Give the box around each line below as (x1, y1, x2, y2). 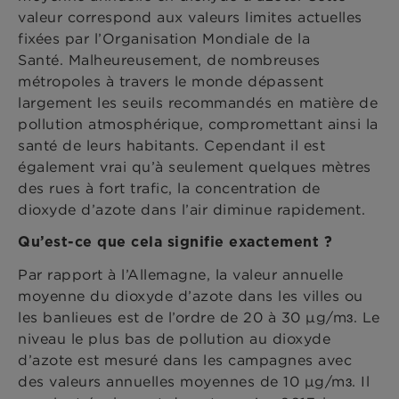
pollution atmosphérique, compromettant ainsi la (18, 115, 379, 134)
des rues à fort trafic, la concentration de (18, 179, 321, 198)
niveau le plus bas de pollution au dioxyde (18, 330, 330, 348)
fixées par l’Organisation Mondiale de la (18, 29, 310, 48)
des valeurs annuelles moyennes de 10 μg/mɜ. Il (18, 372, 370, 391)
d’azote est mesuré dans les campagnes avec (18, 351, 352, 370)
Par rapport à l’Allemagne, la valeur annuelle (18, 265, 344, 284)
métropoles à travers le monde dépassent (18, 72, 324, 91)
